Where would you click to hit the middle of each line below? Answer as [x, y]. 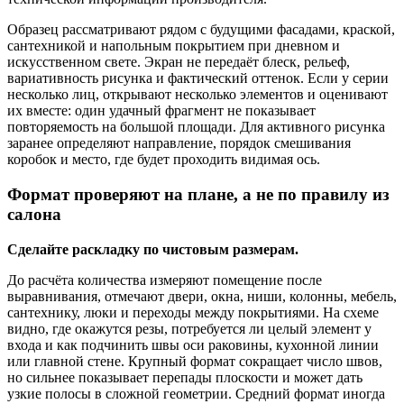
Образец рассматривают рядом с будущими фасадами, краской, [201, 30]
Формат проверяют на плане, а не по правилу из [198, 195]
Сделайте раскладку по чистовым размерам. [153, 249]
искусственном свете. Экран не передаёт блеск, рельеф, [179, 62]
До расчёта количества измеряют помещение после [165, 280]
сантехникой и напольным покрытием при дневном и [174, 46]
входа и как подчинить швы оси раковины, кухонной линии [193, 344]
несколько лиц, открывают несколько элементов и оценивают [197, 95]
